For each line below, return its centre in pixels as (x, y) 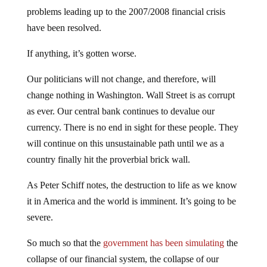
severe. (40, 217)
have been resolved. (64, 28)
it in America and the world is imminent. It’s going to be (131, 201)
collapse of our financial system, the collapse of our (122, 259)
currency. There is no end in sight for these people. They (132, 127)
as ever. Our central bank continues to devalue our (120, 111)
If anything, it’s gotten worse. (81, 53)
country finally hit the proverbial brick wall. (108, 159)
